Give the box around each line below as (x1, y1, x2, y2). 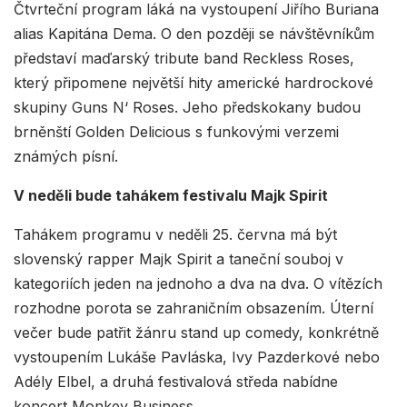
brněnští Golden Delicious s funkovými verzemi (14, 123, 339, 142)
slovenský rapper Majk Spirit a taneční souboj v (14, 250, 343, 269)
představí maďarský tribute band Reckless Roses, (14, 49, 354, 68)
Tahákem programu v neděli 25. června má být (14, 225, 337, 244)
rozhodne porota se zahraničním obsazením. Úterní (14, 299, 373, 318)
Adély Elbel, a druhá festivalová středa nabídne (14, 372, 338, 392)
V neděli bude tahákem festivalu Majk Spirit (14, 186, 328, 205)
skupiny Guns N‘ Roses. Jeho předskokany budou (14, 98, 361, 117)
